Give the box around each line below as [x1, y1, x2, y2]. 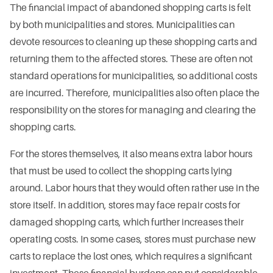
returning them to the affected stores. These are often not [10, 53, 253, 65]
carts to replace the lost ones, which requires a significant [10, 250, 252, 263]
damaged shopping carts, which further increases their [10, 216, 244, 229]
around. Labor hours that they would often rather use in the [10, 182, 260, 194]
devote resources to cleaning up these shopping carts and [10, 36, 257, 48]
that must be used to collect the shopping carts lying [10, 165, 232, 177]
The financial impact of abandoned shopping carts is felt [10, 2, 251, 14]
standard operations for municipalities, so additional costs [10, 70, 257, 82]
